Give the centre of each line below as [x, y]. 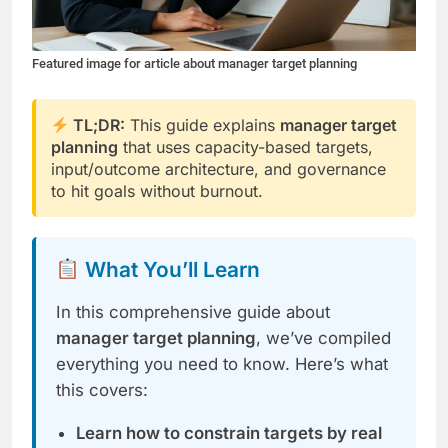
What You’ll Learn [169, 270]
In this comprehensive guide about [193, 312]
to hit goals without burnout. [157, 191]
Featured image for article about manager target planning [194, 64]
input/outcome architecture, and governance [218, 169]
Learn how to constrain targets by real [229, 433]
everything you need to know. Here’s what [222, 364]
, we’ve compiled [323, 338]
